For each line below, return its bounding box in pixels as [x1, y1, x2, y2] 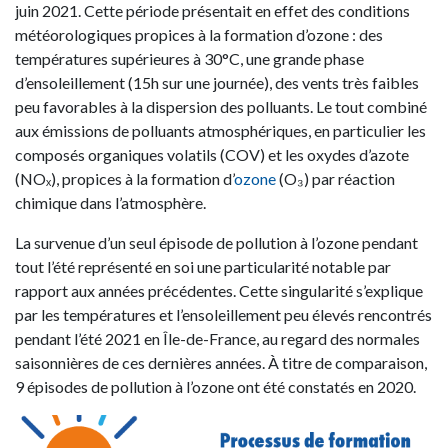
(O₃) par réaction [279, 169, 395, 188]
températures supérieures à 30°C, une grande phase [15, 49, 364, 68]
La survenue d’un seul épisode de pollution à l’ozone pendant [15, 233, 418, 252]
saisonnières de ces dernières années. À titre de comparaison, [15, 353, 427, 372]
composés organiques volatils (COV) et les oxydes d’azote [15, 145, 409, 164]
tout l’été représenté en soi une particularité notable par [15, 257, 391, 276]
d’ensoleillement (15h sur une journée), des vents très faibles [15, 73, 419, 92]
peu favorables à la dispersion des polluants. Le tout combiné [15, 97, 427, 116]
